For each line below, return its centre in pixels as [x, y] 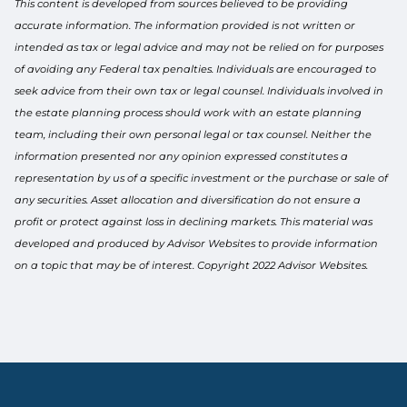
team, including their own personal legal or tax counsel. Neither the [194, 134]
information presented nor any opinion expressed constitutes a [182, 156]
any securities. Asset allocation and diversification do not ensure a [188, 199]
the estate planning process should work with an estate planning [189, 112]
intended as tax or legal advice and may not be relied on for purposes [199, 47]
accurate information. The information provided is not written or [185, 25]
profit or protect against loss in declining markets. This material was [194, 221]
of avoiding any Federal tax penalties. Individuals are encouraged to [196, 69]
